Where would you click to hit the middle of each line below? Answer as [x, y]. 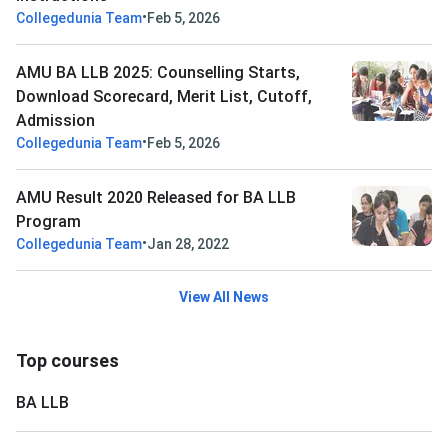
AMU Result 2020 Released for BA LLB [156, 198]
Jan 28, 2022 [188, 244]
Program [48, 222]
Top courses [67, 361]
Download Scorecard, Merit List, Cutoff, [164, 97]
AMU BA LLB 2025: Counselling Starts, [158, 73]
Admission [55, 121]
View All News [224, 297]
